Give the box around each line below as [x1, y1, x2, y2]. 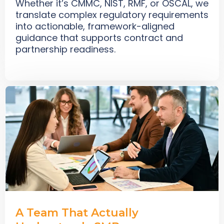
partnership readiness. [15, 43, 115, 56]
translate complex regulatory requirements [15, 8, 208, 21]
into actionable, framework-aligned [15, 20, 174, 33]
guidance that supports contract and [15, 31, 183, 44]
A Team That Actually [15, 205, 138, 219]
